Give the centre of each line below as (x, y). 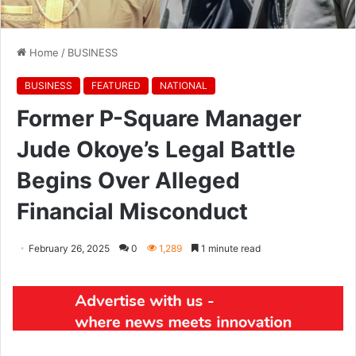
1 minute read (230, 248)
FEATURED (116, 85)
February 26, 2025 (69, 248)
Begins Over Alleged (128, 180)
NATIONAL (184, 85)
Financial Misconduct (132, 211)
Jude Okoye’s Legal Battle (156, 149)
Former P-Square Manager (159, 118)
